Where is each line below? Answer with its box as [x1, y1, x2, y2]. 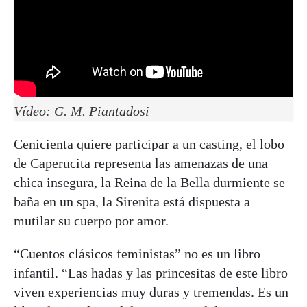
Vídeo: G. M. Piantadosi [14, 103, 149, 119]
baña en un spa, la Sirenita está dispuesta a [14, 193, 250, 209]
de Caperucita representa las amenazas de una [14, 155, 268, 171]
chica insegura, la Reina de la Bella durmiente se [14, 174, 285, 190]
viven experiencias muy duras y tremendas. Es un [14, 284, 288, 299]
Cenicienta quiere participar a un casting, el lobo [14, 136, 284, 151]
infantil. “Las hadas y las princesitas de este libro [14, 265, 288, 280]
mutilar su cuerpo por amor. [14, 212, 169, 228]
